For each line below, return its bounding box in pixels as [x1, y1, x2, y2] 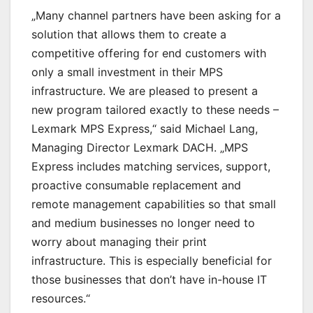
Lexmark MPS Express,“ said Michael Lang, [31, 122, 258, 136]
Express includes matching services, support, [31, 159, 270, 174]
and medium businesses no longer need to [31, 216, 255, 231]
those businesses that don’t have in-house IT [31, 272, 267, 287]
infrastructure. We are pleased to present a [31, 84, 258, 99]
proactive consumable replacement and [31, 178, 241, 193]
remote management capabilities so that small [31, 197, 276, 212]
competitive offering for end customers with [31, 46, 266, 61]
